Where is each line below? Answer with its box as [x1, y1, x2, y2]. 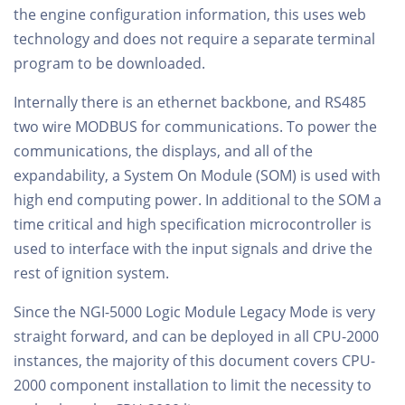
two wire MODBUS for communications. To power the [14, 116, 377, 137]
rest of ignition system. [14, 262, 169, 283]
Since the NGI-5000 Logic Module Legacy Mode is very [14, 301, 375, 322]
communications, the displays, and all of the [14, 140, 313, 161]
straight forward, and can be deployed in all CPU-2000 [14, 325, 379, 346]
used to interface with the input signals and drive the [14, 238, 372, 259]
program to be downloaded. [14, 52, 205, 73]
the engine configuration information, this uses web [14, 4, 366, 24]
